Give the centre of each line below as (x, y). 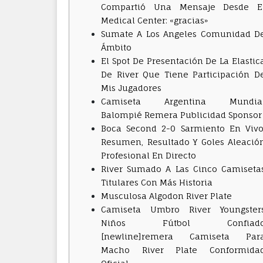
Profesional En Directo (149, 155)
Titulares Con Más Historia (157, 182)
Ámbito (116, 47)
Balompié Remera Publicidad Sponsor (181, 115)
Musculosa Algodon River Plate (166, 196)
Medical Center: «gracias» (154, 20)
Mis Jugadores (131, 88)
